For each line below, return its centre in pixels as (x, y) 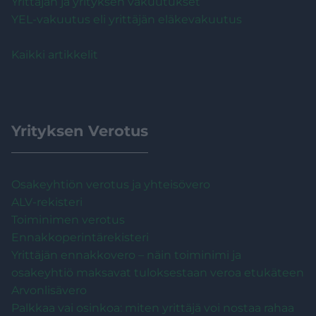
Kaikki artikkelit (55, 54)
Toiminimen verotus (68, 219)
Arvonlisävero (49, 290)
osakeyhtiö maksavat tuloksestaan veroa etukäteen (158, 272)
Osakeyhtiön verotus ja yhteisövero (111, 184)
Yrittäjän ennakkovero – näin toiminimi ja (126, 255)
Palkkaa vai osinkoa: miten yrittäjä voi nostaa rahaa (153, 308)
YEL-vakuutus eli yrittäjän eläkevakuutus (127, 19)
